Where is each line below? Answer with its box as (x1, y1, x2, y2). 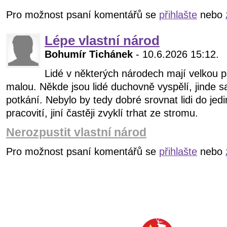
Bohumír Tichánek (45, 49, 133, 60)
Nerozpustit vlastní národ (6, 126, 146, 139)
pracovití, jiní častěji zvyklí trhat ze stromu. (6, 107, 201, 119)
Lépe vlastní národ (45, 33, 160, 48)
